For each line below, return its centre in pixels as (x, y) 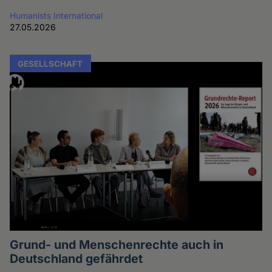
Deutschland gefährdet (76, 259)
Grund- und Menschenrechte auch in (117, 245)
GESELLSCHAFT (50, 63)
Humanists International (56, 16)
